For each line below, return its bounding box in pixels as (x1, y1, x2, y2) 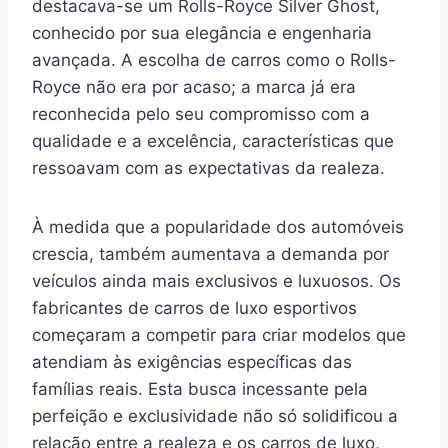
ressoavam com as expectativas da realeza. (32, 158, 385, 178)
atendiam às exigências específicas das (32, 352, 352, 372)
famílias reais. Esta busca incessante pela (32, 379, 368, 399)
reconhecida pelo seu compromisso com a (32, 104, 370, 124)
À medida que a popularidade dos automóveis (32, 217, 404, 237)
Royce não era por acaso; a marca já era (32, 77, 356, 97)
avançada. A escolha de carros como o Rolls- (32, 50, 396, 70)
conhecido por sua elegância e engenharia (32, 23, 372, 43)
